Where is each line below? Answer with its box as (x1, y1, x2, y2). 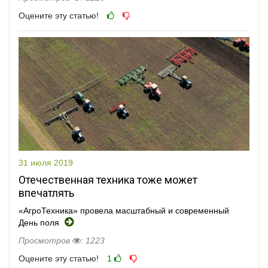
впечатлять (19, 187, 74, 200)
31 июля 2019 (19, 158, 73, 168)
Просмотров (19, 236, 72, 246)
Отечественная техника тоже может (19, 173, 197, 187)
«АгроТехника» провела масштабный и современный (19, 206, 229, 216)
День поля (19, 218, 62, 228)
